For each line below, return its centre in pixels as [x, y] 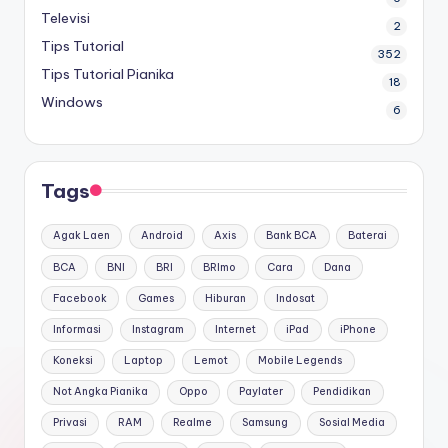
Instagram [157, 329]
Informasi [77, 329]
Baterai [368, 236]
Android [161, 236]
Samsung [265, 423]
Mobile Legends [300, 361]
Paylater [260, 392]
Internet [235, 329]
